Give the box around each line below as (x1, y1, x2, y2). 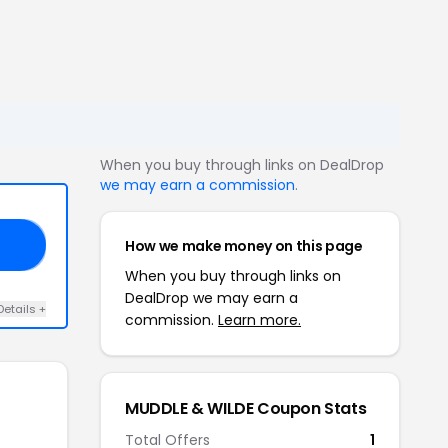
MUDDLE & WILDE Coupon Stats (125, 397, 367, 420)
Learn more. (218, 310, 301, 330)
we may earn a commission (100, 175, 295, 195)
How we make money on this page (125, 236, 363, 256)
